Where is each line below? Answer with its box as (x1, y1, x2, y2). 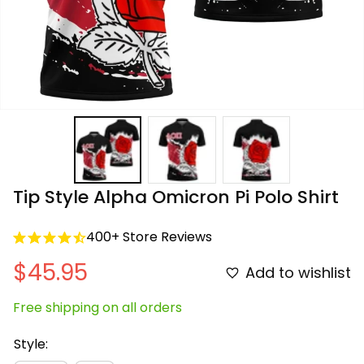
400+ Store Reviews (86, 227, 212, 247)
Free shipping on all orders (13, 298, 182, 318)
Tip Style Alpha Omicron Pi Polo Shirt (13, 184, 339, 210)
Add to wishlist (245, 262, 351, 283)
